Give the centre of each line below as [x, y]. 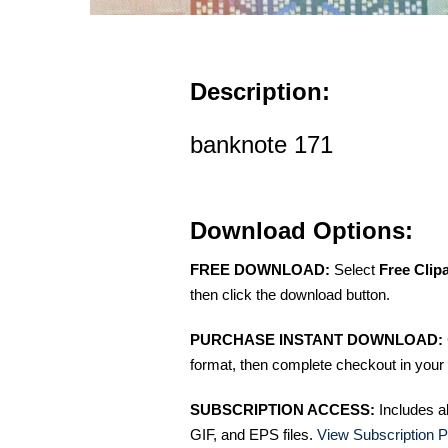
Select [354, 269]
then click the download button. [290, 294]
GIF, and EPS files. [253, 434]
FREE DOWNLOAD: [260, 269]
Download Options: [301, 230]
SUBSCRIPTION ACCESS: [282, 409]
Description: [260, 91]
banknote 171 [261, 144]
